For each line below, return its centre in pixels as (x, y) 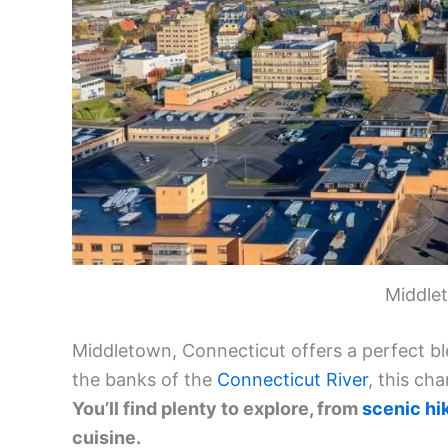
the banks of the (144, 379)
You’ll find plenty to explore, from (217, 408)
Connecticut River (292, 379)
